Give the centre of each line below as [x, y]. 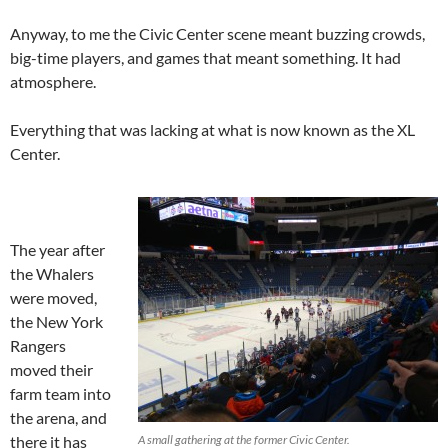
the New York [56, 322]
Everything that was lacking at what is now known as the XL [212, 130]
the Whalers [52, 274]
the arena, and [58, 418]
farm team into [60, 394]
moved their [51, 370]
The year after [57, 250]
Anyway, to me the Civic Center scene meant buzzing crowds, [217, 34]
